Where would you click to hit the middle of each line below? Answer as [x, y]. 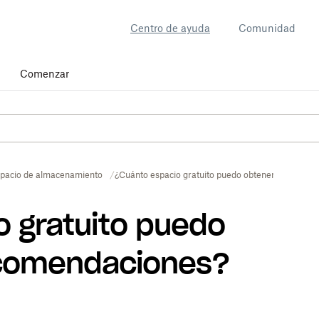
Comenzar [45, 74]
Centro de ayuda [170, 28]
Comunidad [267, 28]
